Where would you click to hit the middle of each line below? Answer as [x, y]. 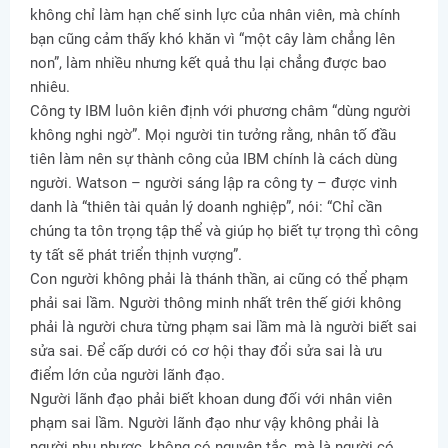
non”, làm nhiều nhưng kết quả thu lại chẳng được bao [208, 63]
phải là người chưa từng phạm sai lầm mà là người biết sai [223, 327]
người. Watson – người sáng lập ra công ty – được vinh [213, 183]
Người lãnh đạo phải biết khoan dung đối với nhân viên [211, 399]
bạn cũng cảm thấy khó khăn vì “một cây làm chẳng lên [212, 39]
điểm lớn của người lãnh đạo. [127, 375]
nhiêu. [50, 87]
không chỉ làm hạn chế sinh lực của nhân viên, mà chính [215, 15]
